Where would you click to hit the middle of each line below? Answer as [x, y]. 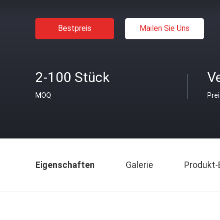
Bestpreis [75, 28]
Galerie [139, 165]
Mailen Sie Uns [165, 28]
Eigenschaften [65, 165]
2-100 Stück [72, 77]
